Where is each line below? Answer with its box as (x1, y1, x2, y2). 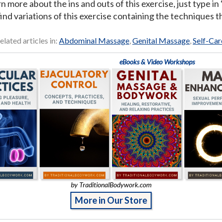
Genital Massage (132, 35, 190, 45)
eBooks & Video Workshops (119, 57, 195, 66)
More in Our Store (75, 195, 147, 206)
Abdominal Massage (59, 35, 129, 45)
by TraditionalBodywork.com (70, 180, 152, 189)
